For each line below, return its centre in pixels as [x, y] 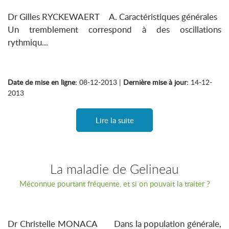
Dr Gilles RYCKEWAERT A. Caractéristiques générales [114, 17]
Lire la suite [114, 120]
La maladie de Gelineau [114, 169]
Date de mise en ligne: [42, 82]
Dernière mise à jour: [156, 82]
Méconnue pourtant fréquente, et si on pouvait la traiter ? [114, 184]
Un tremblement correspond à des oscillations [114, 29]
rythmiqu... [28, 42]
